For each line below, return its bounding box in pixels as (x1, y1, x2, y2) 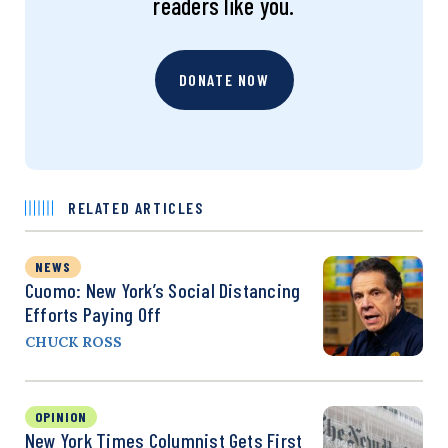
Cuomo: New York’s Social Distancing (25, 277, 301, 302)
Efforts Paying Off (25, 301, 162, 326)
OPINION (35, 407, 87, 425)
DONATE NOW (178, 69, 270, 89)
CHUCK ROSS (25, 332, 122, 351)
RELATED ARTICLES (68, 197, 204, 217)
